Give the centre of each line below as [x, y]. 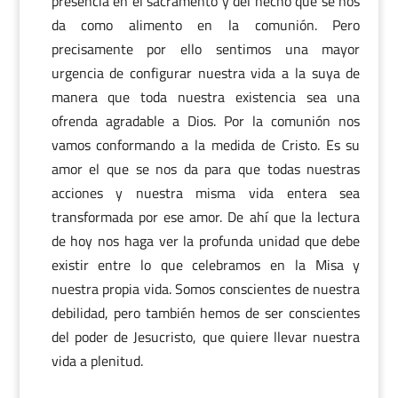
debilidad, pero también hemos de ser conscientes [206, 313]
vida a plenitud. [97, 361]
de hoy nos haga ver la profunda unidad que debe [206, 241]
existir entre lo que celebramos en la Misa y [206, 265]
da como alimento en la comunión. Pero [206, 25]
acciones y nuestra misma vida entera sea [206, 193]
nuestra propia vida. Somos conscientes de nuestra [206, 289]
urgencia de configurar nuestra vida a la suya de [206, 73]
